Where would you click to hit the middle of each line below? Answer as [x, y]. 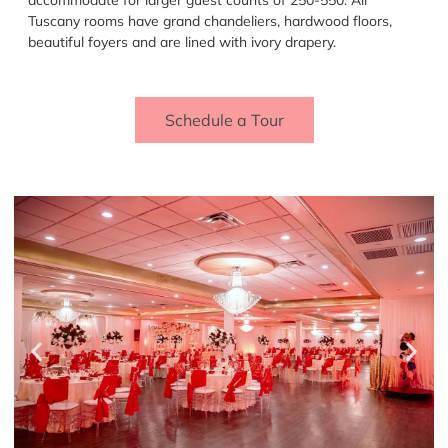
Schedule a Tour [224, 120]
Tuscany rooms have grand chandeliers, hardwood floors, [210, 20]
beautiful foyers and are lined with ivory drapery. [182, 41]
